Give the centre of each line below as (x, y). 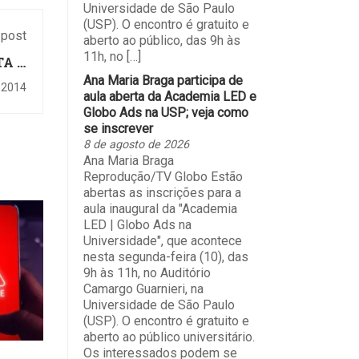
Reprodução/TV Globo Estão (163, 176)
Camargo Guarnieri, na (143, 288)
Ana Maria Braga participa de (163, 80)
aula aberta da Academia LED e (169, 96)
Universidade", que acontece (162, 240)
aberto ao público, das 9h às (161, 40)
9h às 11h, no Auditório (147, 272)
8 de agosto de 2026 (136, 144)
